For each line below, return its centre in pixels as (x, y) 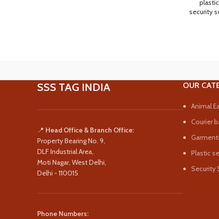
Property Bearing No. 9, (71, 141)
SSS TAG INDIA (74, 87)
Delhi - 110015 (58, 173)
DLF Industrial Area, (65, 152)
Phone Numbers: (63, 214)
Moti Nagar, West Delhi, (72, 162)
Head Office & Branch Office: (90, 130)
